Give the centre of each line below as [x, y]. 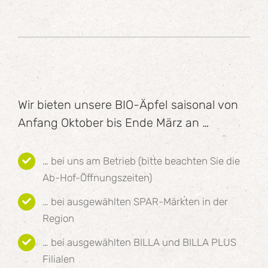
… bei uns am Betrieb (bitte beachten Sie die [141, 161]
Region [58, 218]
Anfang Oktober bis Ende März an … [113, 122]
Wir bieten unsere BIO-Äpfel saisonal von [128, 104]
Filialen [58, 259]
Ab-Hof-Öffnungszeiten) [97, 177]
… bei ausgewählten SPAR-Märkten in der [135, 201]
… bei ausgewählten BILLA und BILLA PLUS [139, 242]
